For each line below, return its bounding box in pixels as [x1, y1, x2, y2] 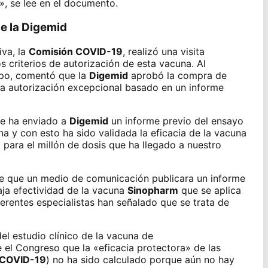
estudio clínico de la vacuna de [12, 229, 153, 242]
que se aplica [178, 184, 241, 196]
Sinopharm [127, 184, 178, 196]
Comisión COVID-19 [28, 45, 123, 57]
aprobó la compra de [127, 69, 227, 81]
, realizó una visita [122, 45, 205, 57]
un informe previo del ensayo [108, 114, 243, 127]
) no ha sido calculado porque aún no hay [45, 253, 234, 266]
